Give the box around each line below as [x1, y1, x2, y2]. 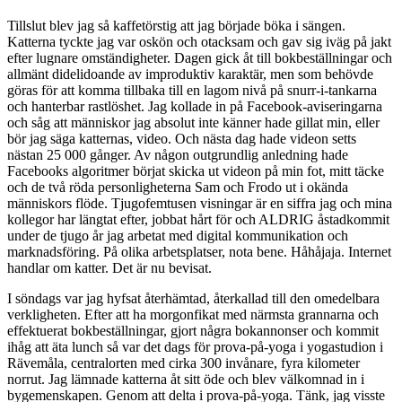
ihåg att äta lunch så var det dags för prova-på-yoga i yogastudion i [7, 338, 383, 354]
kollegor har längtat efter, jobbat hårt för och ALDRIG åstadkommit [7, 211, 389, 227]
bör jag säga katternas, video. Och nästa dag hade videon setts [7, 130, 356, 146]
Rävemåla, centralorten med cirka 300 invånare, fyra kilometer [7, 354, 360, 371]
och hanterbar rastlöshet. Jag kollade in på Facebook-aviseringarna [7, 98, 382, 114]
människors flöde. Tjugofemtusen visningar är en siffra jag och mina [7, 195, 392, 211]
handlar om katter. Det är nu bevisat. [7, 259, 212, 275]
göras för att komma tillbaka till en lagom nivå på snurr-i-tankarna [7, 82, 377, 98]
